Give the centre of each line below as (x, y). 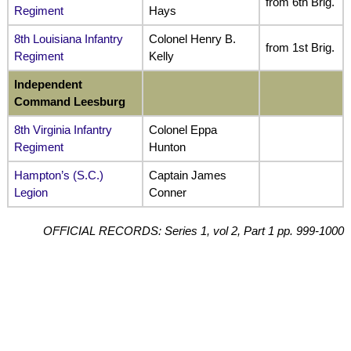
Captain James (187, 175)
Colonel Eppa (183, 130)
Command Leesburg (69, 102)
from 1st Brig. (300, 48)
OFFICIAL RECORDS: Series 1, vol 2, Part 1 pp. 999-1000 (194, 230)
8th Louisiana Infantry (68, 39)
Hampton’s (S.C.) (58, 175)
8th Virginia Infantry (63, 130)
